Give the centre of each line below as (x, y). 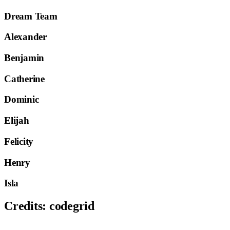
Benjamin (24, 57)
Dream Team (31, 16)
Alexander (25, 37)
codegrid (72, 206)
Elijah (17, 121)
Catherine (24, 79)
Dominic (22, 100)
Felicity (19, 141)
